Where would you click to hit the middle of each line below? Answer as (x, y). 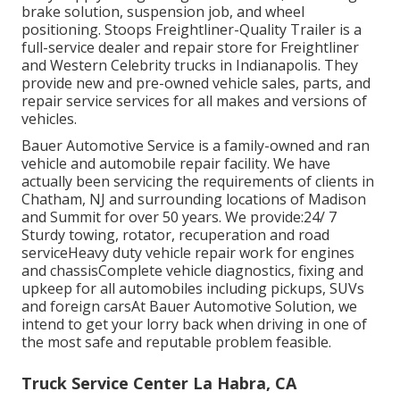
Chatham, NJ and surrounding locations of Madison (194, 200)
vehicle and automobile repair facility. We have (176, 164)
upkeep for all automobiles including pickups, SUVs (193, 289)
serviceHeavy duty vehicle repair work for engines (188, 253)
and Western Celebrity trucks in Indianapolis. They (190, 66)
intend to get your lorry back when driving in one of (194, 325)
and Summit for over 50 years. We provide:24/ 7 (179, 217)
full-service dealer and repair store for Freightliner (190, 48)
